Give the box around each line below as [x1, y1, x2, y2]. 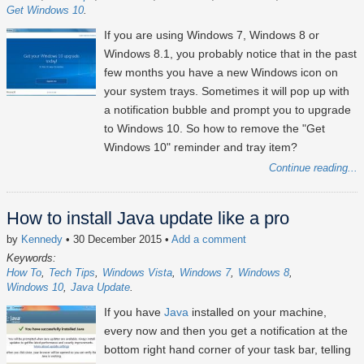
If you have [104, 305, 164, 319]
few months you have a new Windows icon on [104, 66, 338, 80]
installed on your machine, [188, 305, 327, 319]
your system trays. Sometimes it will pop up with [104, 84, 349, 98]
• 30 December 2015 [63, 233, 165, 246]
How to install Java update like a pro [6, 208, 289, 229]
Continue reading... [269, 162, 357, 175]
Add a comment [171, 233, 246, 246]
